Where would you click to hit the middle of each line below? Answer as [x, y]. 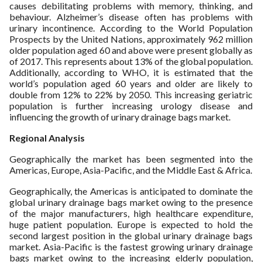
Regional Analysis [47, 138]
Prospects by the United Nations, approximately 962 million [131, 39]
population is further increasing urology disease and [131, 106]
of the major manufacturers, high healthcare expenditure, [131, 213]
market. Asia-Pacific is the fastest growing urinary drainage [131, 247]
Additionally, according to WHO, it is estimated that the [131, 72]
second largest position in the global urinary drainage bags [131, 235]
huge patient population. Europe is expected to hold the [131, 224]
